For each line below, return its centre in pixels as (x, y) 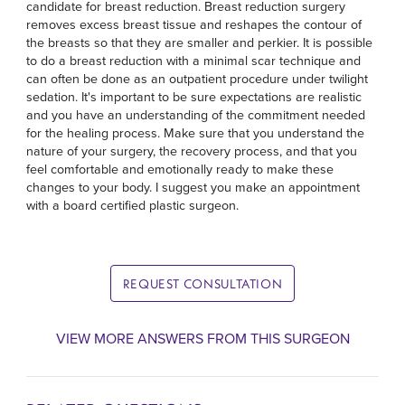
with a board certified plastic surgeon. (133, 205)
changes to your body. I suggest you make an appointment (193, 187)
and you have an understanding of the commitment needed (196, 114)
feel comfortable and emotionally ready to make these (180, 169)
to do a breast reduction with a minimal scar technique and (194, 60)
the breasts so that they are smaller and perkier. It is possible (200, 42)
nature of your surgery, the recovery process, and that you (192, 151)
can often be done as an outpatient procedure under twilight (198, 78)
